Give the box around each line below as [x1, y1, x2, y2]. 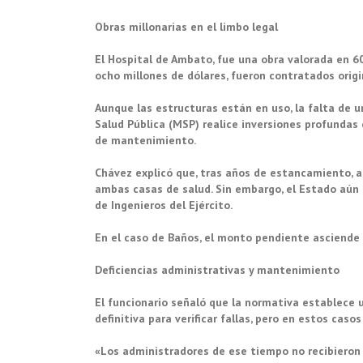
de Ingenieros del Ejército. [95, 197, 235, 212]
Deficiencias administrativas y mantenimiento [95, 262, 340, 277]
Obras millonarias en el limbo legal [95, 19, 278, 34]
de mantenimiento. [95, 132, 196, 147]
